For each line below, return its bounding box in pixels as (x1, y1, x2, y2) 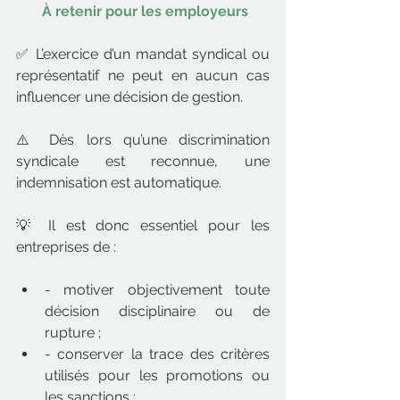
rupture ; (45, 324, 101, 341)
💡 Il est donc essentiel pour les (16, 217, 270, 234)
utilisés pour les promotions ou (45, 367, 270, 384)
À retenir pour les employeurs (41, 3, 248, 20)
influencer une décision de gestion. (16, 88, 243, 105)
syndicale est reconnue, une (16, 153, 270, 170)
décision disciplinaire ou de (45, 303, 270, 320)
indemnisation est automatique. (16, 174, 221, 191)
